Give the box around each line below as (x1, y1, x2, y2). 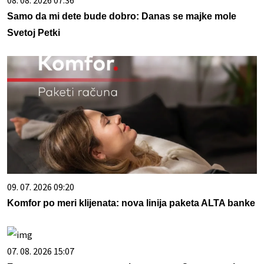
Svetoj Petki (7, 28, 60, 38)
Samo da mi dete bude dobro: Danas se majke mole (7, 11, 236, 22)
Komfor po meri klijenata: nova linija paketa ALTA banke (7, 198, 255, 209)
